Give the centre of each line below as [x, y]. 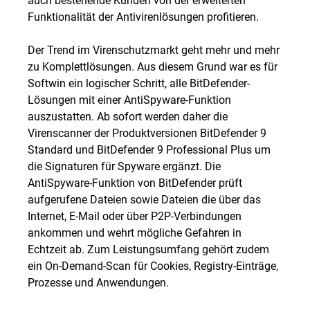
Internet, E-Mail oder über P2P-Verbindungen [135, 216]
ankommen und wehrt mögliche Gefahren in [135, 232]
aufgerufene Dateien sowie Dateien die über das [144, 199]
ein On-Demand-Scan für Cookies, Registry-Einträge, [153, 265]
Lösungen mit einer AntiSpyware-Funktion [129, 99]
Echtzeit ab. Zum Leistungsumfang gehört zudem [148, 249]
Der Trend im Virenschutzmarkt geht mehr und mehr [154, 49]
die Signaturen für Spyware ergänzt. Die [124, 166]
